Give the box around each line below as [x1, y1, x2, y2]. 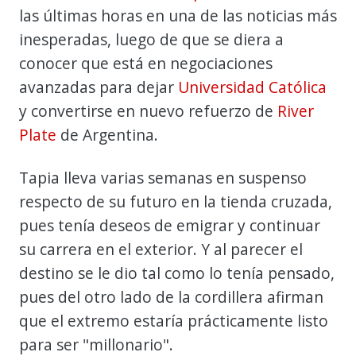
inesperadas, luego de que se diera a [19, 28, 284, 50]
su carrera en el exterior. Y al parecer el [19, 238, 303, 260]
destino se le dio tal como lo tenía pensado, [19, 261, 335, 284]
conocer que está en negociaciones [19, 52, 273, 74]
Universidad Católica [178, 75, 327, 98]
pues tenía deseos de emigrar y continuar [19, 214, 320, 236]
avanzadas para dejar [19, 75, 178, 98]
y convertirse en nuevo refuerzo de [19, 99, 277, 122]
